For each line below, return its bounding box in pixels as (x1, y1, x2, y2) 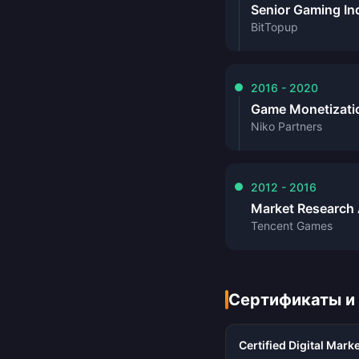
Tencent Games (251, 219, 333, 232)
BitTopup (251, 20, 298, 34)
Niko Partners (251, 119, 322, 133)
